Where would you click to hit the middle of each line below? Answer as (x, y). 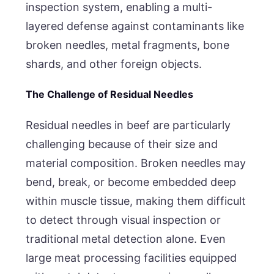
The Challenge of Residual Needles (110, 94)
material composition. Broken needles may (136, 163)
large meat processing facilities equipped (131, 257)
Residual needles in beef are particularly (128, 125)
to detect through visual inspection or (124, 220)
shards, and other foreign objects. (114, 64)
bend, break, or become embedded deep (131, 182)
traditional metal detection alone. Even (126, 239)
